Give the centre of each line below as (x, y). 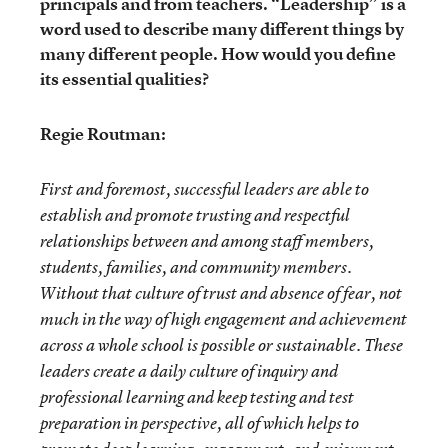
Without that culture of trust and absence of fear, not (221, 293)
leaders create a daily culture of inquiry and (189, 371)
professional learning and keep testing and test (197, 397)
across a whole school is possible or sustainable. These (221, 345)
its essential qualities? (124, 78)
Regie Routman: (103, 133)
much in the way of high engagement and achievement (223, 319)
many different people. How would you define (218, 53)
